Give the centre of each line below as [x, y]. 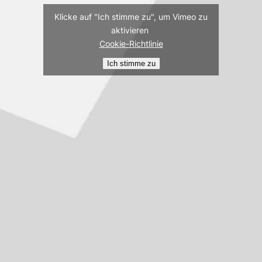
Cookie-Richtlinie [131, 43]
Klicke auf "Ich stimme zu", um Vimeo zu [131, 16]
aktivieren [131, 30]
